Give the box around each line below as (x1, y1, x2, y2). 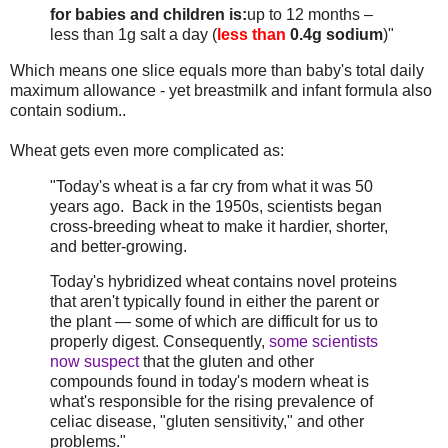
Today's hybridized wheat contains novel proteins (50, 273, 397, 291)
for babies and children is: (50, 5, 247, 23)
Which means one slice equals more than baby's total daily (10, 61, 424, 79)
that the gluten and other (139, 353, 314, 371)
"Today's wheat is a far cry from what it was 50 (50, 177, 373, 195)
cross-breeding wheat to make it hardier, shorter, (50, 217, 388, 235)
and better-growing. (50, 237, 187, 255)
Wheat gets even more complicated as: (10, 141, 288, 159)
